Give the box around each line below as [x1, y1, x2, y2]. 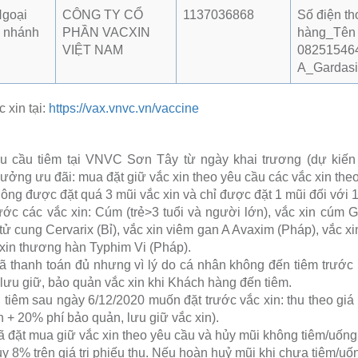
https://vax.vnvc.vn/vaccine [49, 101, 199, 115]
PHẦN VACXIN [62, 25, 150, 39]
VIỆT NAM [62, 42, 123, 57]
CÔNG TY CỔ [62, 7, 143, 22]
